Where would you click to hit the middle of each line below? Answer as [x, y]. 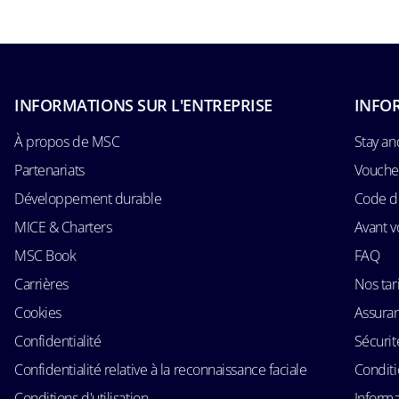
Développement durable [88, 198]
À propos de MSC [67, 141]
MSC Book [45, 255]
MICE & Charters [63, 227]
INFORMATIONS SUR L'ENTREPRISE [143, 105]
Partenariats [49, 170]
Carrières [41, 284]
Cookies [38, 312]
